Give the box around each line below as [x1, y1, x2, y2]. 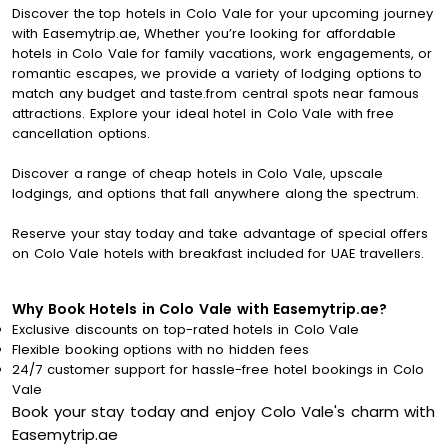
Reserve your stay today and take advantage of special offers [12, 224, 429, 244]
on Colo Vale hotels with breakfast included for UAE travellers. [12, 244, 425, 264]
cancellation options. [12, 124, 150, 144]
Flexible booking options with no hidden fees [12, 340, 309, 360]
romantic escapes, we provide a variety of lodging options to [12, 64, 423, 84]
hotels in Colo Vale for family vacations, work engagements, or [12, 44, 433, 64]
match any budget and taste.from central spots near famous [12, 84, 419, 104]
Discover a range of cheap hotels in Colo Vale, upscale [12, 164, 384, 184]
